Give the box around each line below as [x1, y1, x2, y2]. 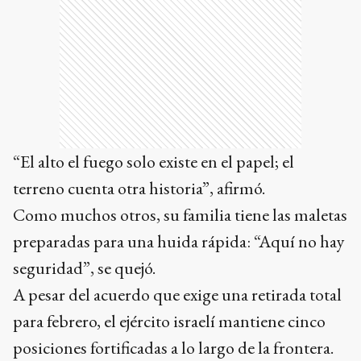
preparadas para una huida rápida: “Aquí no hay [13, 230, 345, 254]
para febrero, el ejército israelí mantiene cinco [13, 309, 326, 334]
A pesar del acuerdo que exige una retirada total [13, 283, 342, 307]
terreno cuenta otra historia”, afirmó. [13, 176, 265, 201]
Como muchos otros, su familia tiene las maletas [13, 203, 347, 227]
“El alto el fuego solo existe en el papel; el [13, 150, 294, 174]
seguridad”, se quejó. [13, 256, 156, 280]
